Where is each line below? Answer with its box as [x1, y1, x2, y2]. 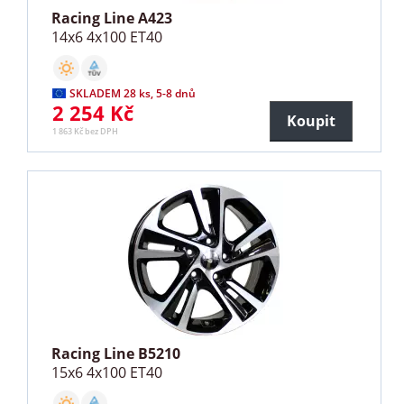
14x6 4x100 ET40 [51, 27, 163, 48]
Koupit [286, 111, 335, 132]
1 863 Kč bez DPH [52, 125, 119, 138]
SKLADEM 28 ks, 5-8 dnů [69, 86, 197, 102]
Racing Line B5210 [51, 344, 181, 364]
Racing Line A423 [51, 8, 173, 29]
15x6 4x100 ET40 [51, 363, 163, 383]
